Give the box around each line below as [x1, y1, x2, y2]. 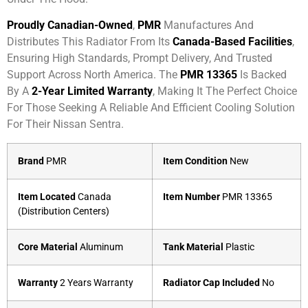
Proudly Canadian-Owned [7, 19, 133, 32]
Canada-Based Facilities [173, 35, 292, 49]
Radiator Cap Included [163, 276, 260, 289]
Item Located [18, 190, 78, 203]
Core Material [18, 241, 78, 253]
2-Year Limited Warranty [32, 85, 153, 98]
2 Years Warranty [58, 276, 133, 289]
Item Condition [163, 155, 228, 167]
